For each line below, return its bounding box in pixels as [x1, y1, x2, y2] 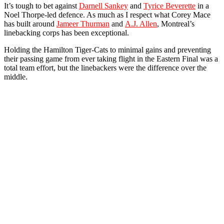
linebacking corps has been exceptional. [4, 28, 129, 37]
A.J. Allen [125, 19, 157, 28]
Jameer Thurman [56, 19, 109, 28]
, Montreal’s [157, 19, 194, 28]
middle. [4, 72, 27, 81]
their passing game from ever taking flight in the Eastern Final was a [4, 54, 218, 63]
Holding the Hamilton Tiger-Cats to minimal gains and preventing [4, 45, 211, 54]
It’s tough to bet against [4, 1, 79, 10]
